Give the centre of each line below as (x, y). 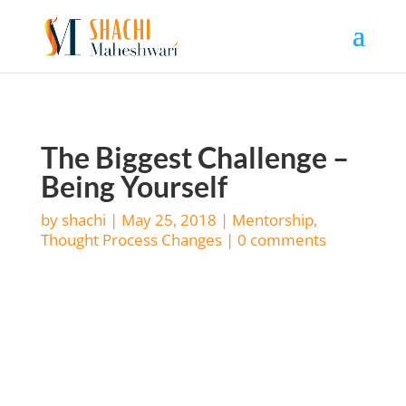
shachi (83, 220)
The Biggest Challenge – (194, 157)
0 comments (281, 240)
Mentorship (272, 220)
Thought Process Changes (131, 240)
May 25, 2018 (169, 220)
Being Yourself (134, 186)
